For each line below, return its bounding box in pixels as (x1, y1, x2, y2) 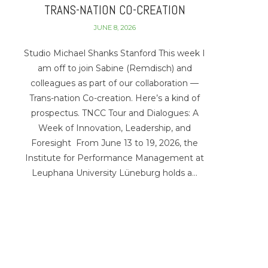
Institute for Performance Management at (25, 152, 205, 163)
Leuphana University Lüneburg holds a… (32, 167, 198, 178)
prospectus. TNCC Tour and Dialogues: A (31, 107, 199, 118)
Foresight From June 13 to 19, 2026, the (31, 137, 199, 148)
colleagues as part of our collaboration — (31, 77, 199, 89)
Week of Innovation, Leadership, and (38, 122, 191, 133)
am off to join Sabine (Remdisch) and (37, 62, 192, 74)
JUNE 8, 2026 (93, 23, 136, 32)
